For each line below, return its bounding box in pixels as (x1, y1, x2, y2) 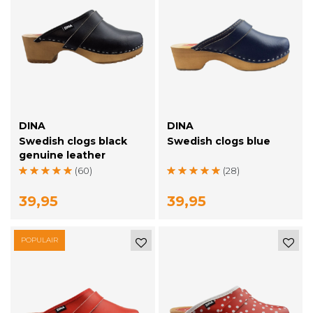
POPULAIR (21, 235, 58, 245)
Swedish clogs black (19, 134, 127, 147)
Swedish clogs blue (166, 134, 270, 147)
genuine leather (19, 148, 105, 161)
